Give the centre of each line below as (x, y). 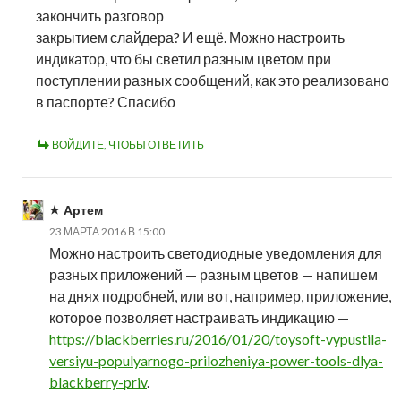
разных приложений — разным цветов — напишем (213, 274)
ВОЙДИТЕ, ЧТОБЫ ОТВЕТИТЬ (128, 144)
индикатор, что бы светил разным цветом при (183, 58)
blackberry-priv (98, 381)
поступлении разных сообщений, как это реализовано (213, 80)
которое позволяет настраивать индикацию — (199, 317)
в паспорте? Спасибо (106, 101)
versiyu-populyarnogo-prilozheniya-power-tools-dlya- (216, 360)
